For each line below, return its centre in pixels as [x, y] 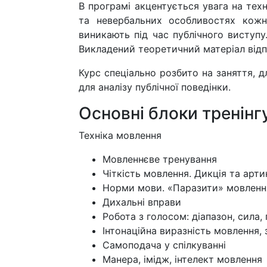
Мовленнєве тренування [160, 159]
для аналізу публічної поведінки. [155, 87]
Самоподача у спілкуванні [164, 245]
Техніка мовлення [120, 135]
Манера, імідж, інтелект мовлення [182, 259]
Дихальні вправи [142, 202]
